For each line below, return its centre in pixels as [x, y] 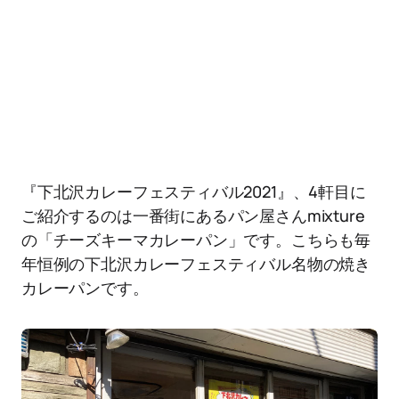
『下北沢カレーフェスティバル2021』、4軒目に [194, 191]
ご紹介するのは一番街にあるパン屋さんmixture [193, 216]
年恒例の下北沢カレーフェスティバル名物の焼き [196, 264]
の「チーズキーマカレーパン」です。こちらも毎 [196, 240]
